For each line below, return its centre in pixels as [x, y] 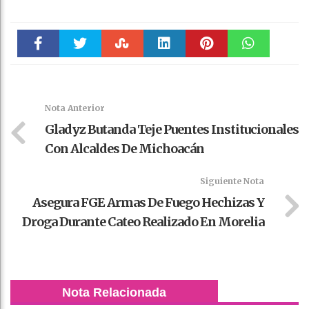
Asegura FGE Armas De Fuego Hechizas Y [148, 202]
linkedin [165, 72]
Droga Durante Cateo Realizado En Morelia [143, 221]
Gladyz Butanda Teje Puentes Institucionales [172, 129]
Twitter [80, 72]
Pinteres [207, 72]
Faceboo [38, 72]
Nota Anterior [75, 108]
